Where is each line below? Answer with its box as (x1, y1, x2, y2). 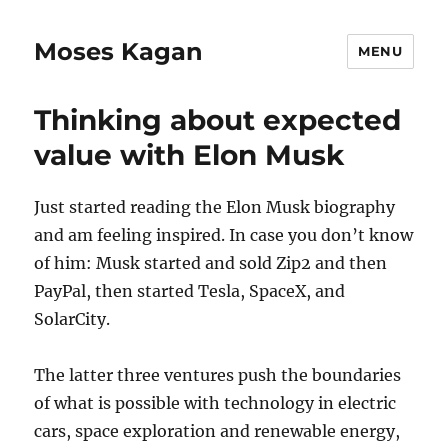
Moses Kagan (34, 37, 204, 66)
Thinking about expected (34, 103, 402, 137)
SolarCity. (34, 309, 111, 329)
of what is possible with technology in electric (34, 393, 397, 413)
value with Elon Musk (34, 138, 345, 172)
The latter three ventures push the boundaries (34, 365, 402, 385)
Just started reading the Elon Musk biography (34, 197, 396, 217)
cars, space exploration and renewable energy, (34, 421, 401, 441)
